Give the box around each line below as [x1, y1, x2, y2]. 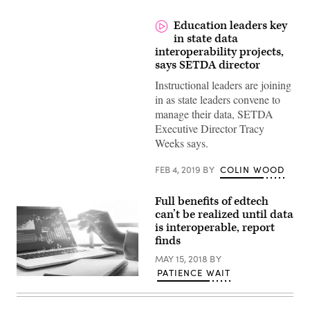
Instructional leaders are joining [155, 77, 291, 92]
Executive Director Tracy [155, 121, 264, 136]
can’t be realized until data [155, 207, 293, 222]
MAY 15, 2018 [155, 253, 210, 265]
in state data [174, 31, 239, 46]
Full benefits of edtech [155, 194, 268, 209]
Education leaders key [174, 18, 288, 33]
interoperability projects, [155, 44, 284, 60]
